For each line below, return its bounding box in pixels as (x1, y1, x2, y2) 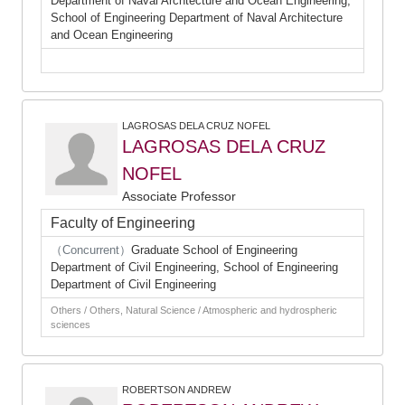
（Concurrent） (51, 243, 131, 257)
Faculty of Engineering (51, 215, 195, 231)
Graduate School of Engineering (131, 243, 297, 257)
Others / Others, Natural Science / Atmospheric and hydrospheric (51, 305, 337, 316)
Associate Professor (122, 189, 236, 203)
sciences (51, 319, 90, 330)
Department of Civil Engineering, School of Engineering (51, 260, 338, 274)
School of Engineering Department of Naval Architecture (51, 11, 343, 24)
